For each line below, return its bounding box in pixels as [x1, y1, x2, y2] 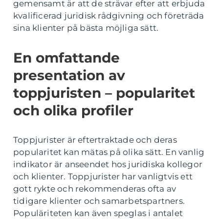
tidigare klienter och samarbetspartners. [13, 196, 185, 206]
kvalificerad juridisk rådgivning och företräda [13, 11, 204, 21]
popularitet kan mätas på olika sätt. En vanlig [13, 147, 205, 157]
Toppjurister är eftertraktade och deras [13, 135, 177, 145]
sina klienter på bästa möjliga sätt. [13, 23, 159, 33]
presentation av [13, 67, 125, 84]
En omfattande [13, 49, 120, 66]
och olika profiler [13, 102, 133, 119]
